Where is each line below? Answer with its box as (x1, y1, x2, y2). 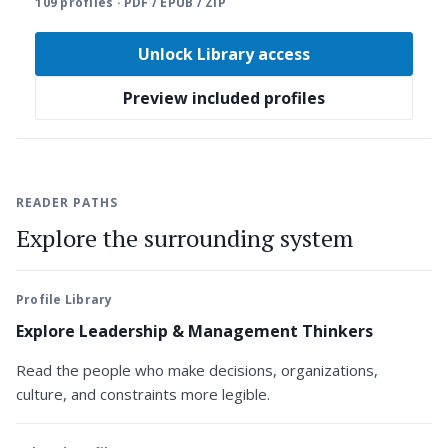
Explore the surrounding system (16, 222, 353, 255)
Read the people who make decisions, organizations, (16, 359, 378, 380)
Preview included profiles (123, 86, 325, 109)
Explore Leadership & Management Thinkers (16, 319, 373, 342)
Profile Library (16, 291, 113, 309)
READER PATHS (16, 194, 118, 212)
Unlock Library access (138, 42, 310, 65)
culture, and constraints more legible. (16, 383, 270, 404)
